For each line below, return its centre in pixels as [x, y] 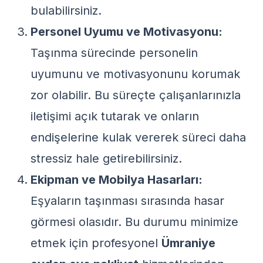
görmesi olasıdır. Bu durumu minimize [134, 222]
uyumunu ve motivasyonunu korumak [135, 74]
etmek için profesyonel [96, 243]
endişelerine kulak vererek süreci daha [138, 137]
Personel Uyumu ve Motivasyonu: [127, 32]
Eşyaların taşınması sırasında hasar [127, 201]
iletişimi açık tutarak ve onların [115, 116]
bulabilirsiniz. [66, 11]
